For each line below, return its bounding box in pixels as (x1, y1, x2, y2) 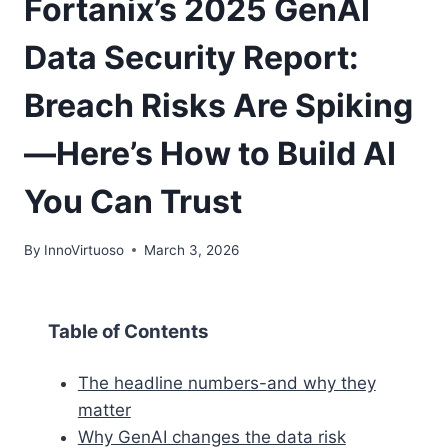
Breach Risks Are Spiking (24, 85, 413, 125)
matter (77, 399, 131, 420)
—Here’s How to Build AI (24, 133, 396, 173)
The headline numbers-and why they (77, 372, 376, 393)
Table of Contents (48, 319, 209, 343)
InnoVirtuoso (44, 241, 125, 258)
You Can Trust (24, 181, 242, 221)
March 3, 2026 (144, 241, 240, 258)
